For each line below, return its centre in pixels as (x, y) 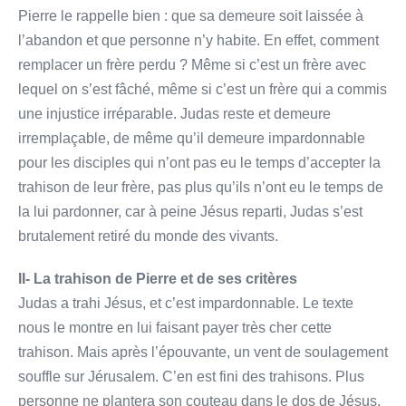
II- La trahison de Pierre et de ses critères (158, 278)
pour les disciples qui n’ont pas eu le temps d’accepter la (199, 162)
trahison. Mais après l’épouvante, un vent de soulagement (203, 352)
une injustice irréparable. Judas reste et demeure (174, 113)
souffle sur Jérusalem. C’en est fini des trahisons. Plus (191, 376)
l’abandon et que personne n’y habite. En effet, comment (198, 40)
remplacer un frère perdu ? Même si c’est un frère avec (192, 64)
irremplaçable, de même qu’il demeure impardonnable (192, 138)
